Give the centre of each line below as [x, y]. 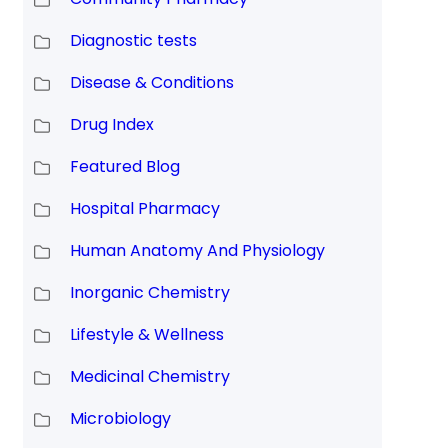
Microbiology [120, 419]
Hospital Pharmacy [144, 209]
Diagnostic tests [133, 41]
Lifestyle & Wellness [146, 335]
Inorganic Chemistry [149, 293]
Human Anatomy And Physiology [197, 251]
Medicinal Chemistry [149, 377]
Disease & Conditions [151, 83]
